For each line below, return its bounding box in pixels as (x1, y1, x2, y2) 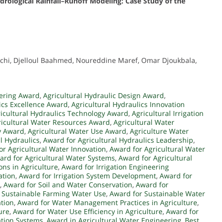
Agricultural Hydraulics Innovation (71, 100, 185, 110)
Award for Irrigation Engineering (61, 162, 169, 172)
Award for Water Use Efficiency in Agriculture (13, 207, 163, 217)
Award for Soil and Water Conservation (3, 180, 132, 190)
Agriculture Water (130, 126, 189, 136)
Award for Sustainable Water (110, 189, 205, 199)
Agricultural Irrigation (132, 109, 204, 118)
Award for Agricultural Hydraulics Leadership (43, 135, 193, 145)
